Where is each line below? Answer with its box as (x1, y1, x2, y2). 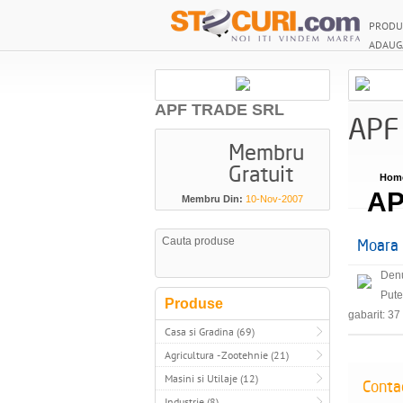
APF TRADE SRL (155, 101, 284, 119)
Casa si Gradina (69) (165, 325, 255, 338)
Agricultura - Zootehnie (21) (165, 348, 289, 362)
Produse (165, 296, 223, 311)
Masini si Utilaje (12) (165, 372, 258, 385)
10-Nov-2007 (246, 193, 303, 204)
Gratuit (228, 160, 293, 187)
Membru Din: (182, 193, 243, 204)
